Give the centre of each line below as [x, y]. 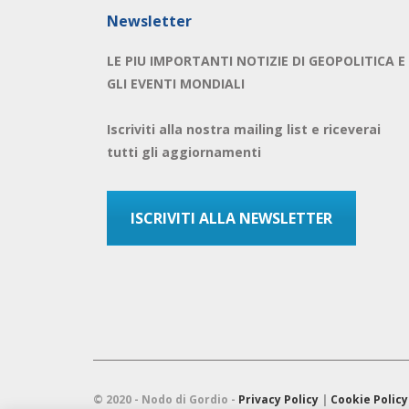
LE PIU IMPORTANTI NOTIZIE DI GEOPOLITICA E [256, 60]
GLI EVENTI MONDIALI [176, 83]
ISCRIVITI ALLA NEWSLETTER [231, 218]
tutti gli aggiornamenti [184, 152]
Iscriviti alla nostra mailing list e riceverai [244, 129]
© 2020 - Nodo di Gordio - [166, 399]
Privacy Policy [278, 399]
